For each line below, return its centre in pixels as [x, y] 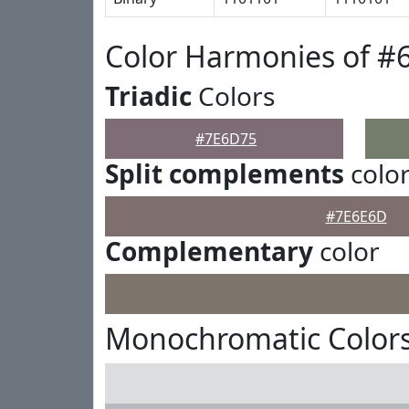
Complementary [209, 251]
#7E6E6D [356, 216]
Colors [233, 96]
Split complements [225, 173]
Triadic [148, 96]
